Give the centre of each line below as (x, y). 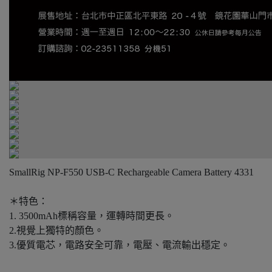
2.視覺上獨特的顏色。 (56, 230)
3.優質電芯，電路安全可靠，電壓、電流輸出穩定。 (120, 245)
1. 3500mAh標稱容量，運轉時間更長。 (92, 216)
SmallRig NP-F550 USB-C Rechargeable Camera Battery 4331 (131, 172)
